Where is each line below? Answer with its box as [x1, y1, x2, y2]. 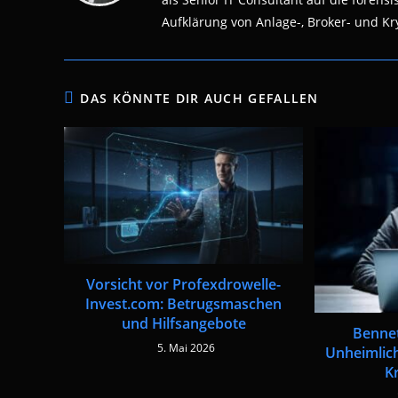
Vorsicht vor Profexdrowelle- [86, 274, 282, 294]
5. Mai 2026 [156, 339, 215, 355]
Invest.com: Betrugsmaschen [85, 293, 283, 314]
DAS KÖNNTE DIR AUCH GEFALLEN [80, 90, 319, 107]
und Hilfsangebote [121, 313, 246, 333]
